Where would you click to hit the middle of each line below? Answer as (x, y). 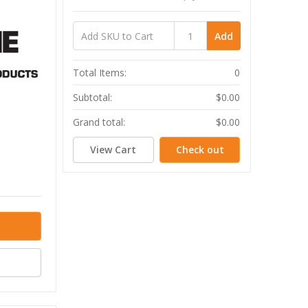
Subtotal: (93, 98)
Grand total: (99, 122)
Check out (200, 149)
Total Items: (100, 73)
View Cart (113, 149)
